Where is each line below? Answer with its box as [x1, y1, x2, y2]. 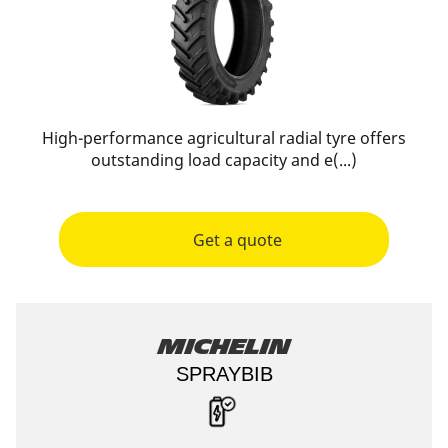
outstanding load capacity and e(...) [91, 149, 357, 171]
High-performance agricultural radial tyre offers [42, 127, 406, 149]
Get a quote [192, 228, 282, 251]
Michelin [158, 335, 290, 359]
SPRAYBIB [175, 363, 273, 385]
